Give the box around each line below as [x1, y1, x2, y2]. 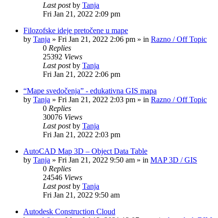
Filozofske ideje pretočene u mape [23, 26, 128, 35]
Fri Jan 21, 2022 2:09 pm [43, 10, 120, 18]
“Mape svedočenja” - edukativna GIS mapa [23, 87, 157, 95]
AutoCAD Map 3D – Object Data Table [23, 147, 147, 155]
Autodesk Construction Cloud [23, 207, 115, 216]
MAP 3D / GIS [150, 156, 197, 164]
